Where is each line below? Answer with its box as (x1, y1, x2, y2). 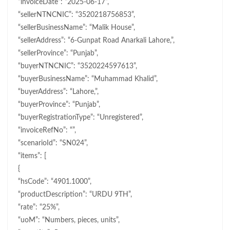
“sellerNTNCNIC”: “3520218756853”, (17, 11, 135, 19)
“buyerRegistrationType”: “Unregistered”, (17, 114, 143, 122)
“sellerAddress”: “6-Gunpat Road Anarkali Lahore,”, (17, 37, 175, 45)
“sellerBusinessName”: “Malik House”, (17, 24, 135, 32)
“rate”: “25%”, (17, 204, 60, 212)
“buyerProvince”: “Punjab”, (17, 101, 100, 109)
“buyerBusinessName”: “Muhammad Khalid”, (17, 75, 158, 83)
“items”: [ (17, 152, 46, 160)
